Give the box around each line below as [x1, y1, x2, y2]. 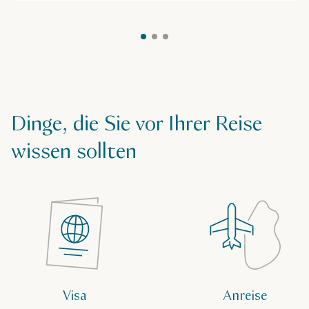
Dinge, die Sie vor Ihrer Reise [11, 110, 262, 139]
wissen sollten [11, 138, 137, 167]
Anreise [223, 287, 268, 306]
